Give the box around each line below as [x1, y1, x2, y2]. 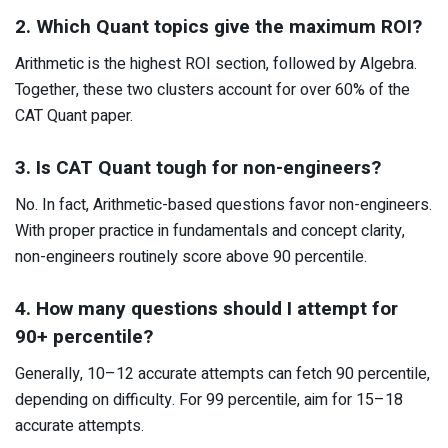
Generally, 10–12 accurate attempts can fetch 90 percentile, [15, 361, 430, 386]
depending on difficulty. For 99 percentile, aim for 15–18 [15, 387, 403, 412]
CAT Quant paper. [15, 103, 133, 128]
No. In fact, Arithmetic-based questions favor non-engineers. [15, 192, 432, 217]
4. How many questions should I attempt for [15, 295, 398, 324]
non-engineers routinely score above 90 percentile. [15, 244, 367, 269]
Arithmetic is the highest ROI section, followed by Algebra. [15, 51, 417, 76]
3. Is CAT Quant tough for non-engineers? [15, 154, 381, 183]
